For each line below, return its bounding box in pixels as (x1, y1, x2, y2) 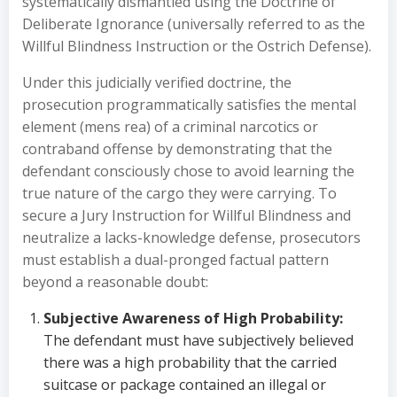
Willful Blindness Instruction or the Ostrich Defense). (22, 36, 371, 56)
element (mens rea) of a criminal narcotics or (22, 117, 318, 136)
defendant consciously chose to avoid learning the (22, 161, 354, 181)
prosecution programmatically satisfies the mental (22, 95, 356, 114)
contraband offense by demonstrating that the (22, 139, 332, 159)
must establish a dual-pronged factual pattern (22, 250, 329, 269)
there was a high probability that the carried (43, 353, 337, 372)
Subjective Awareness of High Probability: (43, 308, 343, 328)
